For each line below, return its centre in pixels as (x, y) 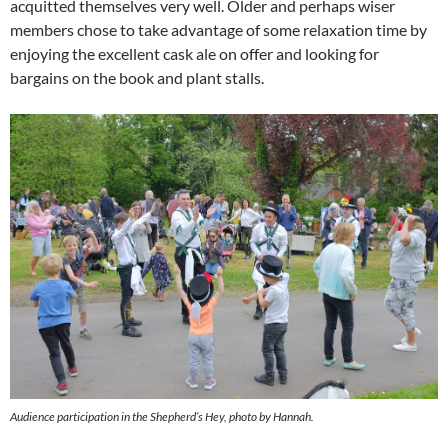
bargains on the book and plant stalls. (137, 78)
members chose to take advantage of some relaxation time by (218, 30)
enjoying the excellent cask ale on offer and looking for (194, 54)
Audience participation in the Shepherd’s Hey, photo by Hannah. (162, 416)
